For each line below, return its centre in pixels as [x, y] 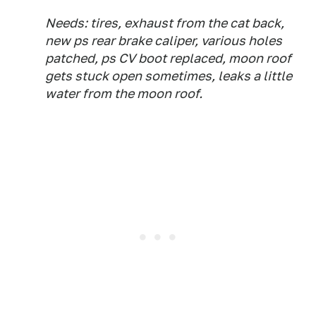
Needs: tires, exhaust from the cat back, [165, 23]
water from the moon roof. [124, 93]
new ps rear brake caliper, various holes [164, 40]
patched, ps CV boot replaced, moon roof [168, 58]
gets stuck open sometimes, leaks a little [169, 75]
